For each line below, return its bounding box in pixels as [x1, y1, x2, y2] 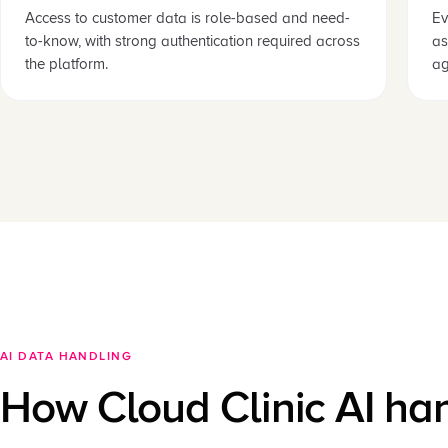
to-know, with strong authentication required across [25, 32, 360, 50]
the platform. [25, 55, 108, 73]
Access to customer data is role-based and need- [25, 9, 350, 27]
